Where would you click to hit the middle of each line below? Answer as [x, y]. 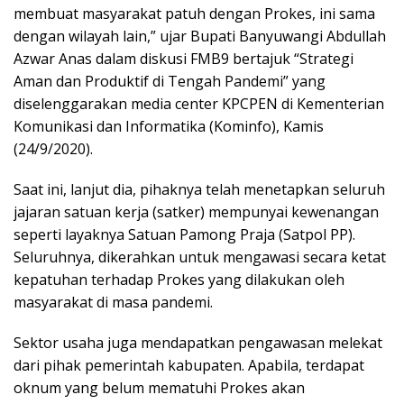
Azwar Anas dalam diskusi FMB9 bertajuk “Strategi [184, 58]
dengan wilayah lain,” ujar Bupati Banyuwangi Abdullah [200, 36]
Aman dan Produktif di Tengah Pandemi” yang [170, 81]
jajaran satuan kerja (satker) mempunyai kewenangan [196, 211]
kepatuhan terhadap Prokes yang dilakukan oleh [179, 279]
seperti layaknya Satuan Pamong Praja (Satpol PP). [184, 234]
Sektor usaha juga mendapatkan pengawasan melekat [198, 342]
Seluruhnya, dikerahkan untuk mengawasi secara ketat [200, 257]
